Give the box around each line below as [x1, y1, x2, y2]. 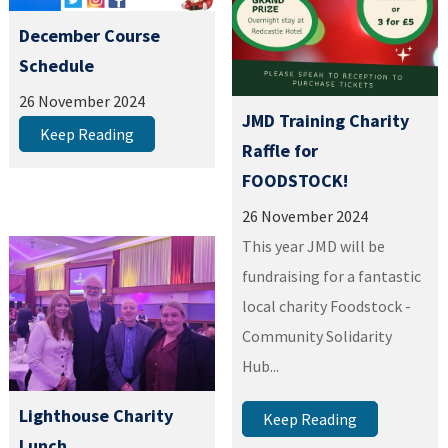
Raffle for [242, 139, 319, 163]
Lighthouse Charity [19, 403, 174, 427]
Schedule [19, 54, 95, 78]
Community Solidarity [242, 326, 393, 347]
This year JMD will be [242, 236, 386, 257]
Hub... [242, 356, 280, 377]
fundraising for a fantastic [242, 266, 422, 287]
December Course [19, 24, 161, 48]
